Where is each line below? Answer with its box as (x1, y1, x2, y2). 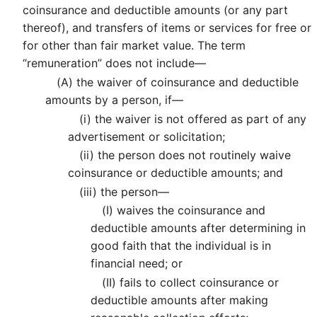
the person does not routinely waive (94, 148, 291, 163)
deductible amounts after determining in (91, 221, 306, 236)
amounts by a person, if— (45, 92, 183, 107)
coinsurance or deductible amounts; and (68, 166, 283, 180)
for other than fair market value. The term (23, 38, 246, 53)
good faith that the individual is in (91, 238, 271, 253)
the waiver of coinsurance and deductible (73, 74, 299, 89)
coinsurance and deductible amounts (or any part (23, 3, 288, 18)
